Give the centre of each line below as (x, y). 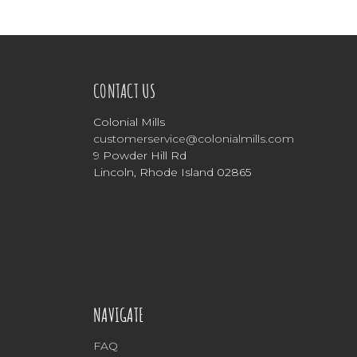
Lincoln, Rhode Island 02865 (172, 173)
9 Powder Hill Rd (140, 156)
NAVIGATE (119, 315)
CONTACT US (125, 91)
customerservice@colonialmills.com (194, 139)
